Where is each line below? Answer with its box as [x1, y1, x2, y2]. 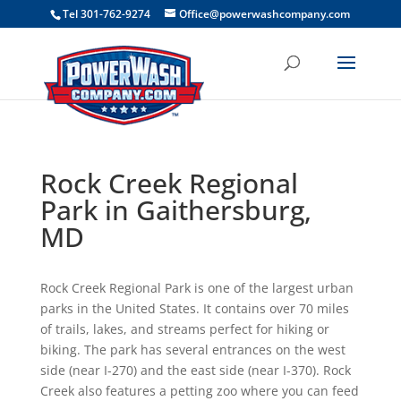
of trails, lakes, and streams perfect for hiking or [39, 320, 329, 337]
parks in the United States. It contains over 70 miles [39, 300, 349, 317]
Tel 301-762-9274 [63, 6, 151, 21]
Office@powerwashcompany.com [179, 6, 351, 21]
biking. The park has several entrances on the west [39, 341, 346, 358]
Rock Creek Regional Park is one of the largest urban [39, 279, 354, 296]
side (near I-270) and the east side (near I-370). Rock [39, 362, 351, 379]
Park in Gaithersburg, [39, 192, 311, 228]
